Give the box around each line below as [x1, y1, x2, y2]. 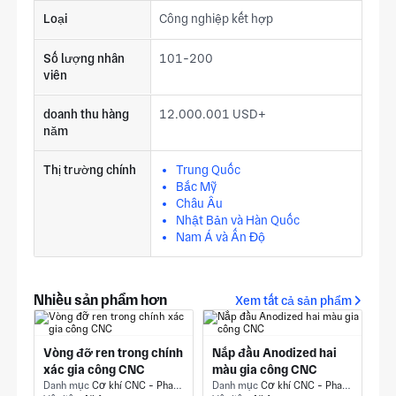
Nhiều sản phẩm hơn [34, 292, 168, 309]
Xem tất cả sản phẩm [234, 293, 352, 308]
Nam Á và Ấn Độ [176, 229, 266, 244]
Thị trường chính [42, 162, 136, 177]
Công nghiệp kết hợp [159, 11, 274, 27]
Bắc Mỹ [176, 179, 217, 194]
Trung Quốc [176, 162, 241, 177]
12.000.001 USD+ [159, 106, 267, 121]
